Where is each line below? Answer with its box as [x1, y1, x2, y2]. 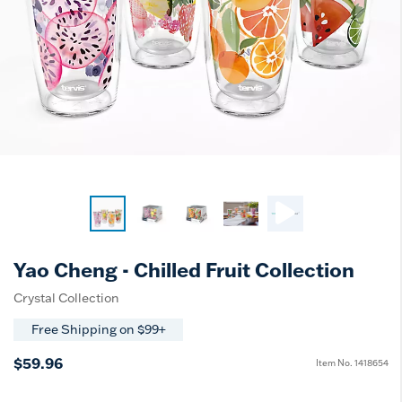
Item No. [316, 357, 354, 370]
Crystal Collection [13, 289, 119, 306]
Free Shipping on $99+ [31, 321, 165, 338]
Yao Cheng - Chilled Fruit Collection [13, 256, 354, 283]
